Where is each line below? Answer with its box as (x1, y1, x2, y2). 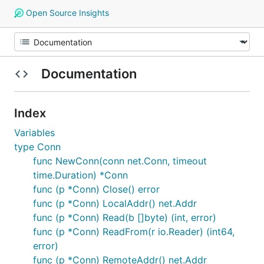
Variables (14, 127, 55, 138)
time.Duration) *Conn (33, 169, 128, 181)
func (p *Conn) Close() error (33, 183, 160, 195)
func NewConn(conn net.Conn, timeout (33, 155, 207, 167)
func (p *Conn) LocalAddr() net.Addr (33, 197, 197, 209)
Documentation (38, 66, 140, 81)
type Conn (14, 141, 61, 153)
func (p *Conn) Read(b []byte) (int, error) (33, 212, 216, 223)
